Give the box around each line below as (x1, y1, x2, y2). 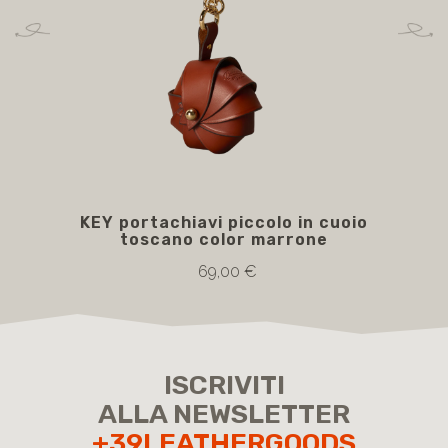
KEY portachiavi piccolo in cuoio (79, 213, 368, 232)
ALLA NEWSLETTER (98, 398, 350, 430)
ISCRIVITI (163, 369, 285, 401)
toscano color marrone (119, 230, 328, 249)
